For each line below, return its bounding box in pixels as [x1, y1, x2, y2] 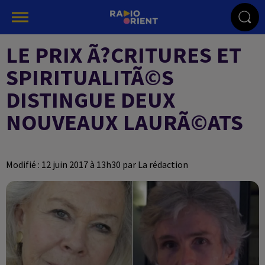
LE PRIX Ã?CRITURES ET [6, 41, 241, 69]
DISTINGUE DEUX [6, 86, 176, 114]
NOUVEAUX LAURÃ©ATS [6, 108, 243, 136]
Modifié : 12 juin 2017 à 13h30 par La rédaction [6, 159, 188, 170]
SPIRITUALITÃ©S [6, 63, 174, 91]
